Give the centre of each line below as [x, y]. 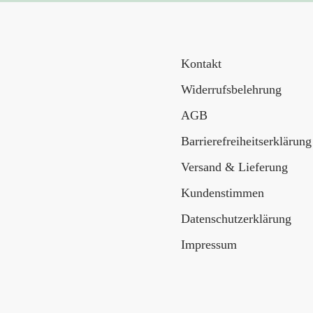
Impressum [209, 244]
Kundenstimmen [223, 192]
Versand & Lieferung [234, 167]
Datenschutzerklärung [236, 218]
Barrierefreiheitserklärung [246, 141]
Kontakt [201, 63]
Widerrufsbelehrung [231, 89]
